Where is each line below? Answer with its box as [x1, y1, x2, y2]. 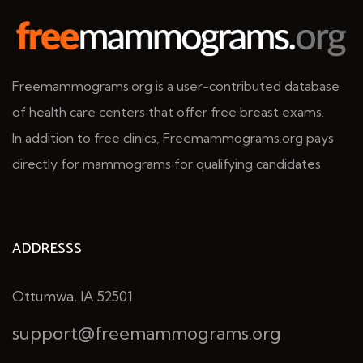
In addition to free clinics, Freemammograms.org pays [12, 129, 334, 146]
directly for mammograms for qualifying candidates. [12, 155, 323, 172]
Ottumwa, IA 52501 [12, 287, 133, 305]
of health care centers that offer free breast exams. [12, 103, 324, 120]
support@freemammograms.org [12, 321, 281, 344]
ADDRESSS [12, 236, 82, 261]
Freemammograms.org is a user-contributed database [12, 77, 340, 94]
